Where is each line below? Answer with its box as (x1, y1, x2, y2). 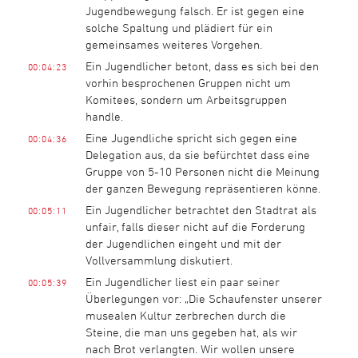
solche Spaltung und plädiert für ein (85, 20, 272, 34)
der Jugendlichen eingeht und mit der (85, 236, 281, 250)
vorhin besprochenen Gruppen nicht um (85, 75, 291, 89)
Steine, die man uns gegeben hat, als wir (85, 324, 297, 339)
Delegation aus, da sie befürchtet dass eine (85, 147, 310, 161)
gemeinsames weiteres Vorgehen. (85, 37, 262, 51)
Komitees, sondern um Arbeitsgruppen (85, 92, 287, 106)
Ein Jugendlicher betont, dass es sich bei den (85, 58, 319, 73)
